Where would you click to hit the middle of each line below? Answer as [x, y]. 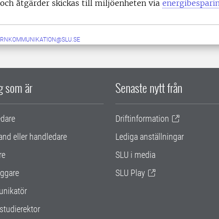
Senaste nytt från [149, 88]
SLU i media [135, 155]
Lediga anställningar [150, 137]
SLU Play [130, 173]
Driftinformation [142, 119]
